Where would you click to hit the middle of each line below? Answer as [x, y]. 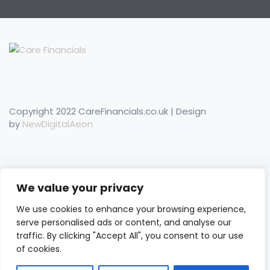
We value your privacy [80, 188]
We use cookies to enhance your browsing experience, [131, 209]
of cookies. [39, 249]
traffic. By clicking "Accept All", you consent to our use [130, 236]
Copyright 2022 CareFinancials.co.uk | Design [108, 111]
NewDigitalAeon [58, 124]
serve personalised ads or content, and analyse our [124, 222]
